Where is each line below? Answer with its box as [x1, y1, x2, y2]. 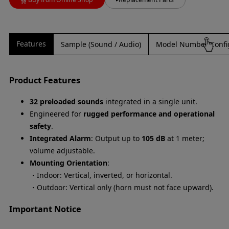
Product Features [9, 74, 80, 86]
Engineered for [29, 109, 83, 119]
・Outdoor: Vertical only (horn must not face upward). [29, 182, 214, 192]
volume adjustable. [29, 146, 95, 155]
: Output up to [90, 133, 142, 143]
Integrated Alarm [29, 133, 91, 143]
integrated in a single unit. [103, 97, 197, 106]
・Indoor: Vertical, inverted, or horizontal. [29, 170, 172, 180]
